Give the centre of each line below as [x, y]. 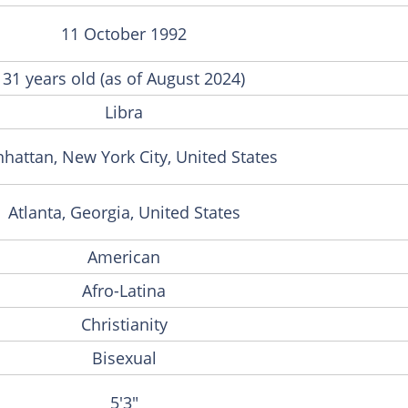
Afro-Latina [124, 290]
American [124, 256]
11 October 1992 [124, 33]
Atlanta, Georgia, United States [124, 212]
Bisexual [124, 357]
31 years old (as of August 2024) [124, 78]
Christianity [124, 324]
